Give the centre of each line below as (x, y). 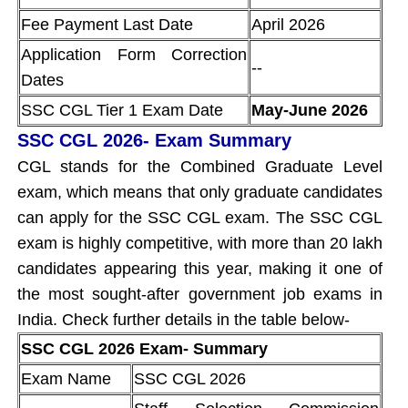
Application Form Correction (134, 54)
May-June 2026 (310, 110)
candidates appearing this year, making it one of (200, 268)
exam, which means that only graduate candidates (200, 192)
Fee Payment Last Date (107, 24)
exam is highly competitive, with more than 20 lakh (200, 243)
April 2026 (288, 24)
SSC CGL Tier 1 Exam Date (122, 110)
